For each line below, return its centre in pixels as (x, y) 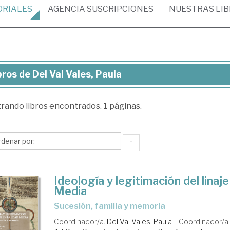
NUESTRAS (192, 9)
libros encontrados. (64, 106)
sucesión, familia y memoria (113, 206)
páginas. (124, 106)
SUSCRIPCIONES (119, 9)
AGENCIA (66, 9)
